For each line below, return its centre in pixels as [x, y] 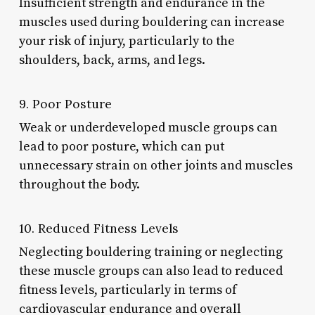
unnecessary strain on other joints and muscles [155, 165]
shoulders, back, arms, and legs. [112, 60]
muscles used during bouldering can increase [152, 22]
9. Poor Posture [65, 103]
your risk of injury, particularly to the [127, 41]
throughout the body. [79, 184]
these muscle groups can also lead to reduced [150, 271]
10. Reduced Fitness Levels [98, 228]
